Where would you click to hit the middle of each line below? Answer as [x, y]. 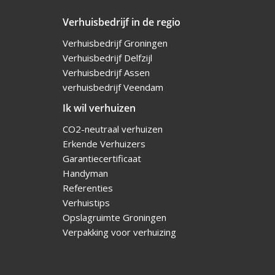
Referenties [88, 188]
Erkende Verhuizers [104, 143]
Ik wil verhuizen [99, 108]
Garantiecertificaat [102, 158]
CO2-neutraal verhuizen [113, 129]
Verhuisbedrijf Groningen [116, 43]
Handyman [85, 173]
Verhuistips [86, 202]
